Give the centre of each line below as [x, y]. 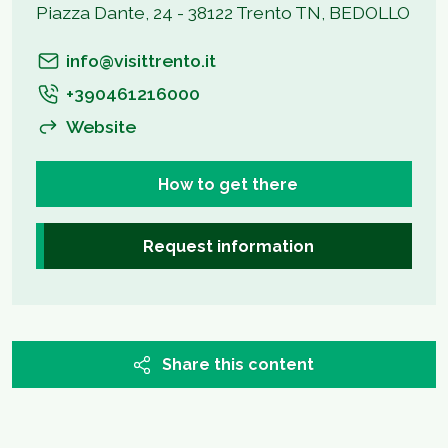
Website [101, 126]
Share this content [238, 364]
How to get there [228, 184]
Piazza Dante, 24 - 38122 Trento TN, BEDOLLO [223, 12]
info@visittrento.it [141, 60]
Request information [228, 246]
